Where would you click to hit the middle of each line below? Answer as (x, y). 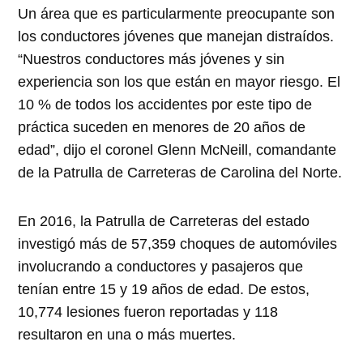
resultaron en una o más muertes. (127, 334)
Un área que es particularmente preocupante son (177, 13)
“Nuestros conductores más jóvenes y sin (152, 59)
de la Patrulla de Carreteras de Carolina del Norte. (180, 172)
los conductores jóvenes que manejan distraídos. (176, 36)
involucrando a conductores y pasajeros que (161, 266)
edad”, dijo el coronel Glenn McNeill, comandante (177, 149)
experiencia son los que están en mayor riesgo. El (179, 81)
